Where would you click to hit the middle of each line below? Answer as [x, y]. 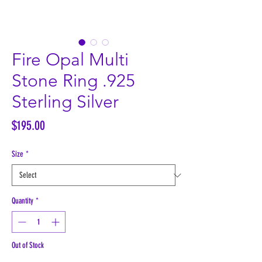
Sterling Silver [65, 102]
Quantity [23, 201]
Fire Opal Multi [70, 60]
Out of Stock [28, 246]
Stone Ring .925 [73, 81]
